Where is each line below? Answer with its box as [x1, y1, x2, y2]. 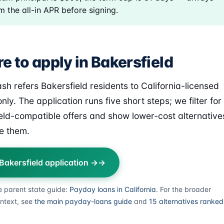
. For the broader [156, 185, 211, 193]
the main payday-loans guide [34, 197, 132, 205]
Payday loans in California [69, 185, 156, 193]
